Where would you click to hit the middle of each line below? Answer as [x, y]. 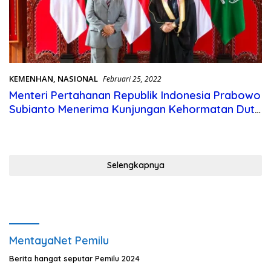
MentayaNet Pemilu [59, 240]
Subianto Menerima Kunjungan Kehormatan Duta [135, 109]
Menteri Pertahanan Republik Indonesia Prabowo [135, 95]
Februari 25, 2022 [132, 79]
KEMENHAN [31, 78]
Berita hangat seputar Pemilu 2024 [74, 258]
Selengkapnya [135, 165]
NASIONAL [78, 78]
